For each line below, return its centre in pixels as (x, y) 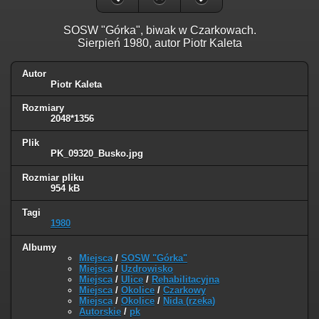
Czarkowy (184, 291)
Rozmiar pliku (53, 178)
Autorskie (100, 312)
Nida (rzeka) (189, 301)
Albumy (39, 248)
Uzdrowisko (147, 269)
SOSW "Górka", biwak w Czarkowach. (159, 30)
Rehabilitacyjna (185, 280)
